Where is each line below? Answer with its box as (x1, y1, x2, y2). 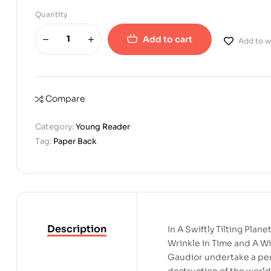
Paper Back (53, 135, 96, 146)
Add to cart (143, 33, 192, 45)
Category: (35, 121, 76, 132)
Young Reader (76, 121, 130, 132)
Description (47, 222, 106, 235)
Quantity (35, 9, 68, 19)
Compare (45, 93, 85, 104)
